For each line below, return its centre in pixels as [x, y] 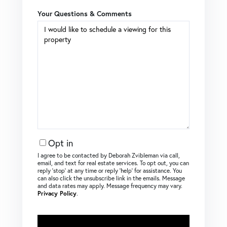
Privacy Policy [57, 193]
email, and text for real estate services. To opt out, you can [113, 163]
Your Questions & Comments [85, 13]
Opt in [61, 143]
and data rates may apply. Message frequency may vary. [110, 185]
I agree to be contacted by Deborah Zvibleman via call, [109, 155]
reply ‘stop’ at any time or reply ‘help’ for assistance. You [110, 170]
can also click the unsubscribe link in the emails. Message [111, 178]
